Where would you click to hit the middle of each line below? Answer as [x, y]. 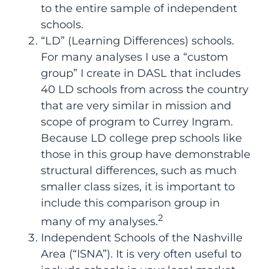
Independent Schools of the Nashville [141, 238]
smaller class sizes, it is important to [138, 187]
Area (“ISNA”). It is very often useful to [141, 254]
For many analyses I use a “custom [134, 57]
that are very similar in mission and [136, 106]
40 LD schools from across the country [144, 90]
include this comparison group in [130, 203]
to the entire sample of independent [139, 9]
